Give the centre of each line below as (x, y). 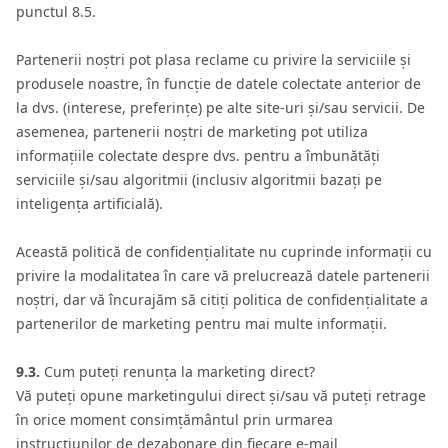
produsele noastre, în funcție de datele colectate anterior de (218, 83)
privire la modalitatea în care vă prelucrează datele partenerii (223, 275)
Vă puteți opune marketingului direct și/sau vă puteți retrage (221, 395)
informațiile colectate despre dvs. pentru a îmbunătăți (198, 155)
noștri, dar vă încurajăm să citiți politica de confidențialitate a (222, 299)
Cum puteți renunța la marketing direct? (177, 371)
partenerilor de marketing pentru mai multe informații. (201, 323)
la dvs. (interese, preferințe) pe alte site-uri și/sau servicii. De (220, 107)
